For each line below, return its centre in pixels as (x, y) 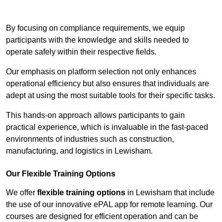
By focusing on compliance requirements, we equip (95, 28)
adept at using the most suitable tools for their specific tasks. (111, 96)
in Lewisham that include (170, 193)
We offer (22, 193)
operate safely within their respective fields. (81, 52)
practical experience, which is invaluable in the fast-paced (107, 127)
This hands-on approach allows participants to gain (95, 115)
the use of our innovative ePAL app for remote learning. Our (109, 205)
